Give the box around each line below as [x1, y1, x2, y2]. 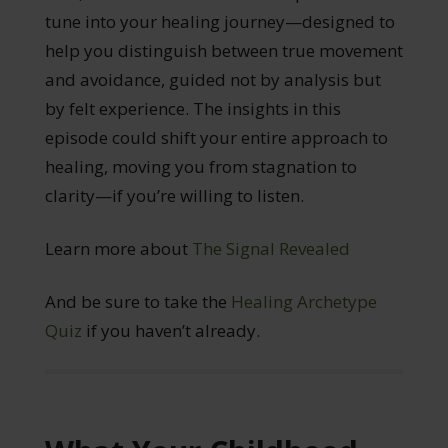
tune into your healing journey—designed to [44, 9, 395, 33]
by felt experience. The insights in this [44, 96, 341, 120]
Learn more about [44, 236, 192, 260]
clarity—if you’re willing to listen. [44, 183, 304, 207]
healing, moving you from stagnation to [44, 154, 357, 178]
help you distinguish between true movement [44, 38, 403, 62]
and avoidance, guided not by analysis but [44, 67, 381, 91]
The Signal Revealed [191, 236, 350, 260]
